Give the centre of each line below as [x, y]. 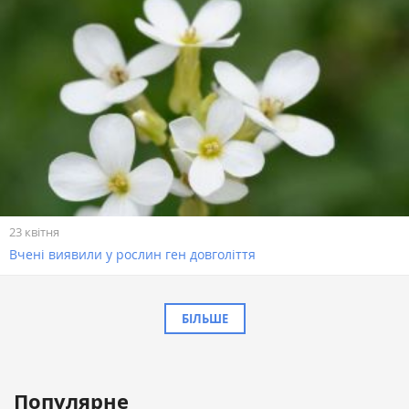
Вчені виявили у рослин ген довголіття [132, 254]
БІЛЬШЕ [204, 318]
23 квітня [34, 231]
